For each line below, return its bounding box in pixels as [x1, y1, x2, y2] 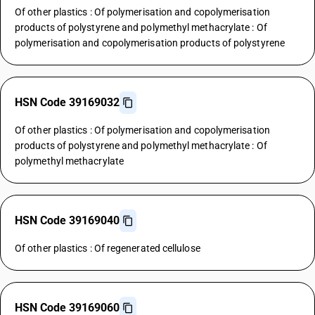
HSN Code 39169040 [15, 214, 120, 227]
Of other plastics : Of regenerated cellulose [15, 243, 200, 254]
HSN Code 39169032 [15, 96, 120, 109]
